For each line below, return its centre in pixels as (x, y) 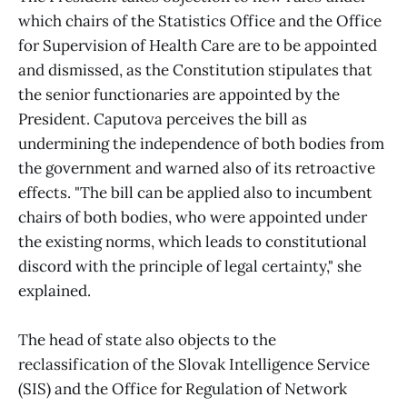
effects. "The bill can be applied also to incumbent (195, 192)
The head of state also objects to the (147, 339)
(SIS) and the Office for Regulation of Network (183, 388)
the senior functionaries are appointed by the (179, 94)
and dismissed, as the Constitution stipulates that (195, 69)
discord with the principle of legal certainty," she (190, 266)
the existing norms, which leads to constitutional (193, 241)
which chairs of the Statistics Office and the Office (200, 20)
